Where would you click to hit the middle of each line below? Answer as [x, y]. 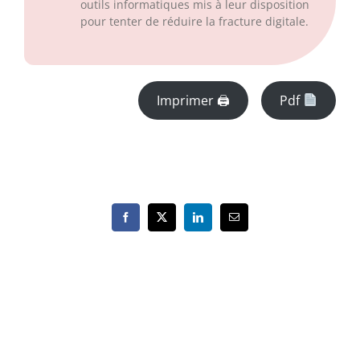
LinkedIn [217, 221]
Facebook [146, 221]
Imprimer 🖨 [194, 100]
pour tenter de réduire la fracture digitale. [194, 21]
